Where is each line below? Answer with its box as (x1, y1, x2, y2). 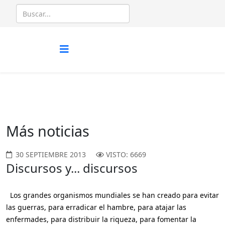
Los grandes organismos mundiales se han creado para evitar (6, 190, 219, 200)
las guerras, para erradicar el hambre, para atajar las (6, 202, 186, 212)
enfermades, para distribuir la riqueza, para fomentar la (6, 214, 196, 224)
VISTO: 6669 (106, 150, 146, 159)
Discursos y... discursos (6, 160, 138, 176)
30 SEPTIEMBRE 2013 (16, 150, 86, 159)
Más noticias (6, 121, 89, 141)
